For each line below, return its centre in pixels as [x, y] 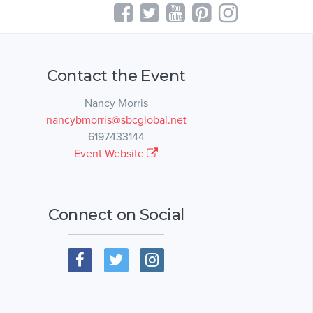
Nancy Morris [116, 103]
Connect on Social [116, 214]
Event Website [110, 153]
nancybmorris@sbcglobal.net [116, 120]
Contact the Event [116, 75]
